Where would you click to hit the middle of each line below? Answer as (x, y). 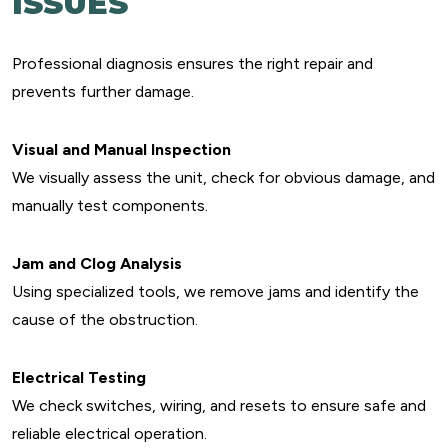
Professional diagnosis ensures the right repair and (192, 63)
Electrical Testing (79, 377)
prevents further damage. (103, 91)
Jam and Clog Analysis (97, 263)
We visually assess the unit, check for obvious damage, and (223, 177)
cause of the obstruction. (105, 319)
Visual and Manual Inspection (121, 149)
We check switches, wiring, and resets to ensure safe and (219, 405)
